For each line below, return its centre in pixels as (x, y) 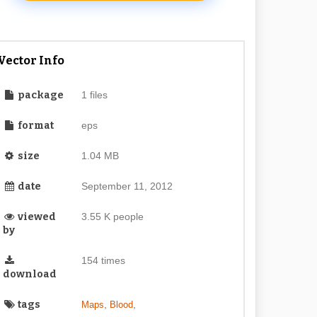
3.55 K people (112, 217)
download (30, 274)
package (40, 95)
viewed (36, 217)
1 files (94, 95)
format (35, 126)
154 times (103, 260)
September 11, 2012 (127, 186)
